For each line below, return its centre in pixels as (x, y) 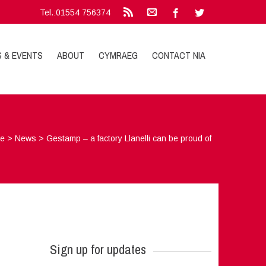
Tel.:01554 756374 (75, 12)
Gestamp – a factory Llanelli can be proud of (129, 138)
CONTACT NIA (179, 55)
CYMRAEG (118, 55)
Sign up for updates (98, 249)
